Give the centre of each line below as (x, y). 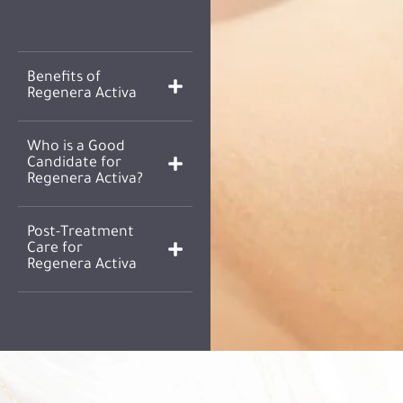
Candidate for (74, 164)
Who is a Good (76, 148)
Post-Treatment (81, 233)
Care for (55, 249)
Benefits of (64, 78)
